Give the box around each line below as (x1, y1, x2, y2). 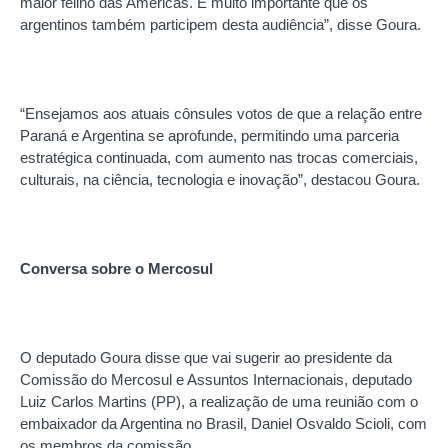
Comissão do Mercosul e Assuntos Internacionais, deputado (20, 370, 412, 388)
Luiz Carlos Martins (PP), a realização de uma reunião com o (20, 392, 418, 410)
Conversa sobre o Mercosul (20, 259, 213, 277)
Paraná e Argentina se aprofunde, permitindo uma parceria (20, 126, 399, 144)
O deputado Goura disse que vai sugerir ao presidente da (20, 348, 392, 366)
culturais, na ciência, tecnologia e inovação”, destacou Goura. (20, 170, 420, 188)
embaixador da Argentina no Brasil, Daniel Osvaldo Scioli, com (20, 414, 427, 432)
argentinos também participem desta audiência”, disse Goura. (20, 15, 421, 33)
